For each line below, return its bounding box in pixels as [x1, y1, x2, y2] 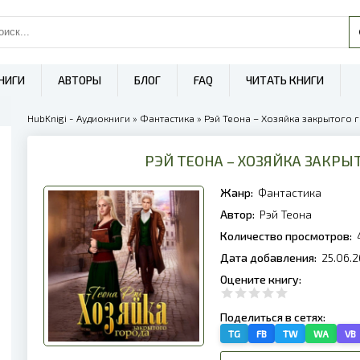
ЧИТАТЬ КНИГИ [246, 73, 324, 87]
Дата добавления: [220, 251, 319, 264]
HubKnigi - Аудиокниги [27, 112, 130, 124]
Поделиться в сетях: [220, 310, 328, 324]
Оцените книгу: [220, 272, 304, 286]
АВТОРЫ [58, 73, 101, 87]
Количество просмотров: [220, 229, 354, 243]
